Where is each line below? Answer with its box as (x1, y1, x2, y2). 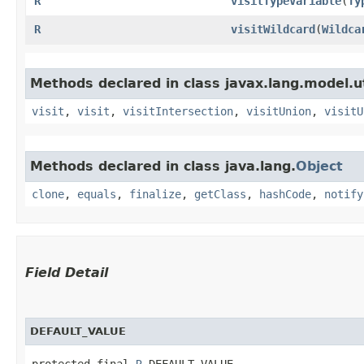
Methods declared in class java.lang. (30, 158, 296, 174)
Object (296, 158, 343, 174)
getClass (194, 187, 246, 201)
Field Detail (25, 264, 108, 280)
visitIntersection (123, 104, 233, 118)
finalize (129, 187, 181, 201)
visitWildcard (231, 22, 315, 36)
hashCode (259, 187, 311, 201)
